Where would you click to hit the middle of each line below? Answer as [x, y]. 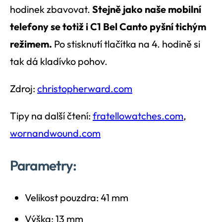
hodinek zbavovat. [51, 9]
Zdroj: [24, 89]
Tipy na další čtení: [51, 116]
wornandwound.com [55, 133]
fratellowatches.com [138, 116]
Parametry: [43, 166]
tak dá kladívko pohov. [59, 61]
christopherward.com [85, 89]
